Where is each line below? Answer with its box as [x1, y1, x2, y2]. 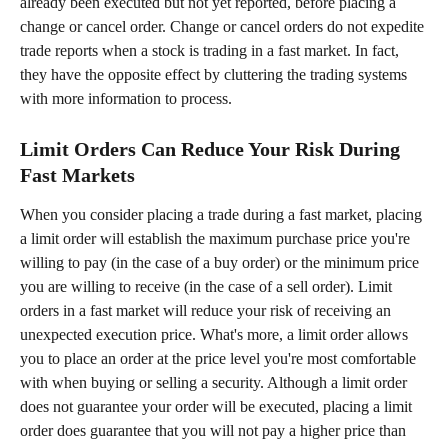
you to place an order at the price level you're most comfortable [20, 349, 420, 367]
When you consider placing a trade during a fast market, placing [20, 205, 426, 223]
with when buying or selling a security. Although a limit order [20, 373, 411, 391]
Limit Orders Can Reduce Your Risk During [20, 137, 405, 160]
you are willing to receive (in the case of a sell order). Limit [20, 277, 396, 295]
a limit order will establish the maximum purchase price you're [20, 229, 414, 247]
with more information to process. [20, 90, 232, 108]
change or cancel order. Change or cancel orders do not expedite [20, 18, 428, 36]
